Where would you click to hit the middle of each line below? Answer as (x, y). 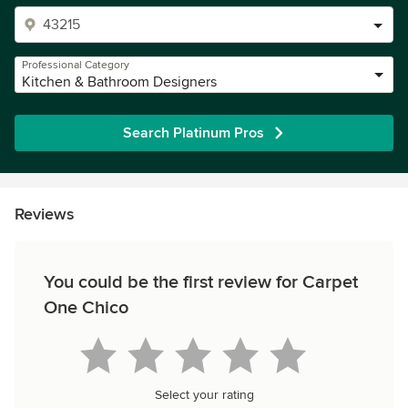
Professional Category (76, 65)
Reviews (44, 214)
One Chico (86, 308)
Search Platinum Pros (193, 133)
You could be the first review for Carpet (201, 282)
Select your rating (204, 395)
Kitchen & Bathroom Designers (119, 82)
